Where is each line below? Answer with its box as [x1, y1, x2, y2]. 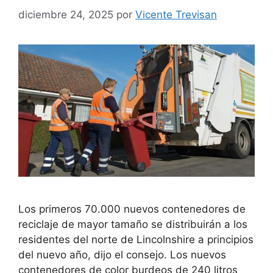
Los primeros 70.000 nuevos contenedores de [18, 203, 246, 216]
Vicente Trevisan [135, 8, 217, 21]
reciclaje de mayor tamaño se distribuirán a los [18, 218, 247, 231]
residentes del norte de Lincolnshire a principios [18, 233, 253, 246]
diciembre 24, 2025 [18, 8, 113, 21]
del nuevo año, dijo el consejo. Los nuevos [18, 249, 226, 261]
